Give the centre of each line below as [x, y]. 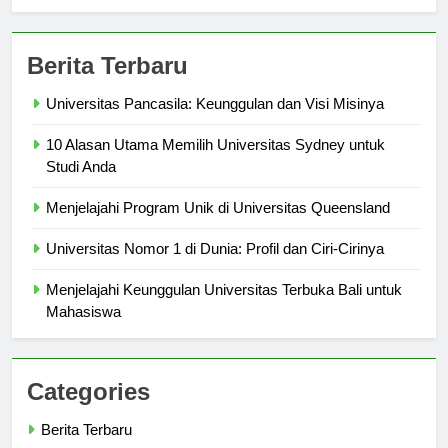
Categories [88, 410]
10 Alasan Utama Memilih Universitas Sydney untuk [215, 163]
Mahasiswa [83, 330]
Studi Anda [81, 185]
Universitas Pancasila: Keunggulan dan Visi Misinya [215, 122]
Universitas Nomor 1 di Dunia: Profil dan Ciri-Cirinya [215, 267]
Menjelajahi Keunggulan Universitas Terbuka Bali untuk [224, 308]
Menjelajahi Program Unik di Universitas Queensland [218, 226]
